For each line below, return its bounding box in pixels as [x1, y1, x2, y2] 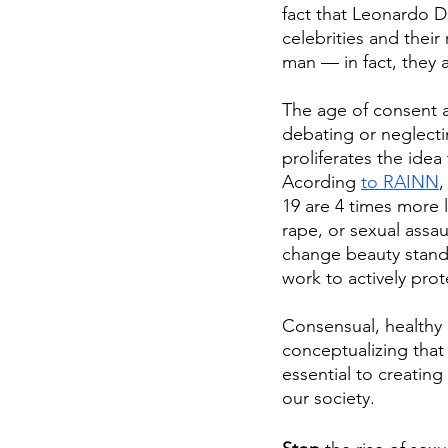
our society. [282, 387, 375, 410]
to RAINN [361, 171, 439, 194]
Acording [282, 171, 361, 194]
